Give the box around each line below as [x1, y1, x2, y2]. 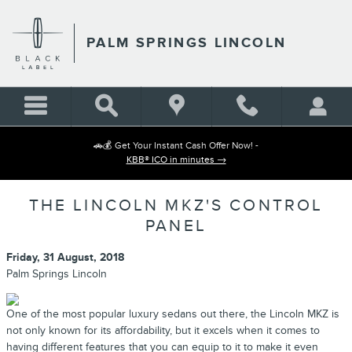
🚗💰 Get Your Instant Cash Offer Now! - [93, 140, 258, 152]
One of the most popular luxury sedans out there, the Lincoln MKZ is [6, 307, 339, 321]
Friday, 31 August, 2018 [6, 251, 124, 264]
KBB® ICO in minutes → [126, 154, 226, 166]
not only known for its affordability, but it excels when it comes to [6, 324, 320, 337]
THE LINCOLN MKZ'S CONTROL [28, 196, 324, 215]
